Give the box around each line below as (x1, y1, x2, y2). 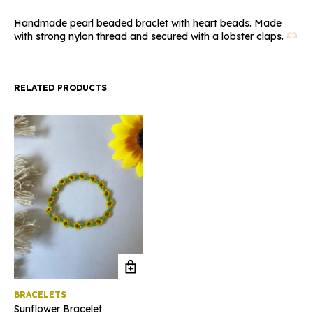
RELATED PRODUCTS (14, 82, 107, 93)
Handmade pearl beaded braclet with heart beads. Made (14, 16, 282, 29)
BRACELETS (14, 289, 66, 300)
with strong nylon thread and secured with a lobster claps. (14, 29, 286, 43)
